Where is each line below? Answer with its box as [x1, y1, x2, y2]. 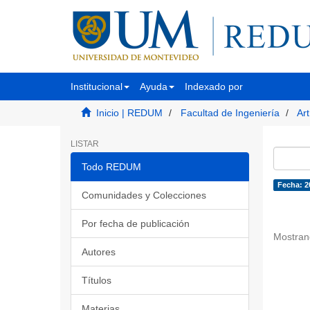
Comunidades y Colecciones [82, 190, 206, 201]
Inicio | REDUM [96, 107, 163, 118]
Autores [82, 246, 116, 257]
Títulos [82, 275, 111, 286]
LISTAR [71, 139, 99, 149]
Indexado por [185, 81, 243, 92]
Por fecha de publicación [82, 218, 190, 229]
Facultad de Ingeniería [181, 107, 280, 118]
